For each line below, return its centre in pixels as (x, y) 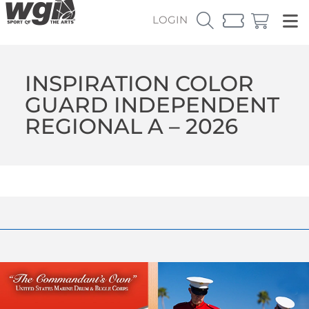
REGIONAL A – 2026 (131, 126)
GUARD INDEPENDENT (152, 104)
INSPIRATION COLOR (139, 83)
